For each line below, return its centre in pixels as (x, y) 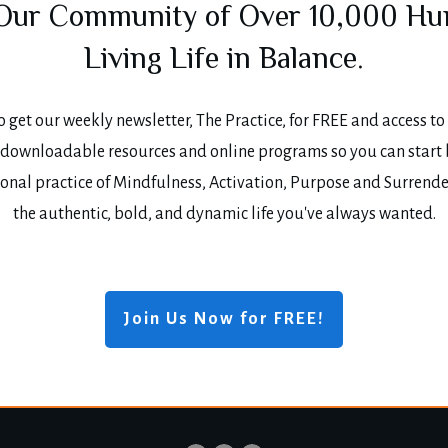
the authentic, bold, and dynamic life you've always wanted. (224, 214)
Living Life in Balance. (224, 61)
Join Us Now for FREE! (224, 319)
